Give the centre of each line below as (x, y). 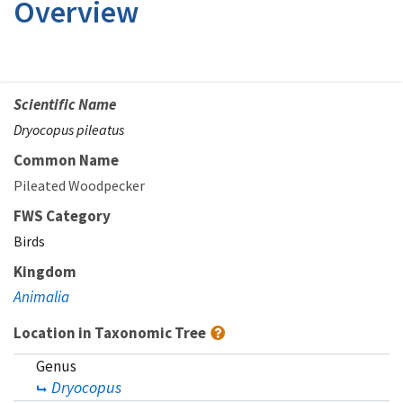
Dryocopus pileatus (69, 129)
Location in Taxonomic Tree (111, 332)
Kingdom (45, 271)
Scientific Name (65, 104)
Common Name (66, 160)
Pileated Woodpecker (79, 185)
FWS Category (62, 215)
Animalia (41, 296)
